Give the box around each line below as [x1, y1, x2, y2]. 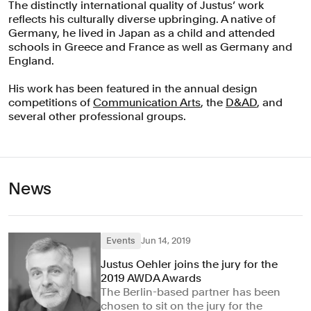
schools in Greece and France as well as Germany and [8, 40, 292, 53]
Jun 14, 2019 [141, 235, 192, 246]
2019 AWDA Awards [101, 271, 202, 285]
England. [8, 54, 54, 67]
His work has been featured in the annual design [8, 82, 258, 95]
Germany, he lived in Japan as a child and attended [8, 26, 275, 40]
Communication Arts [93, 96, 201, 109]
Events [106, 235, 136, 246]
